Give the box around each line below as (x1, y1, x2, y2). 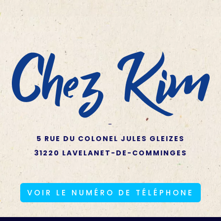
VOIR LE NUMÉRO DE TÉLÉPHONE (27, 187, 194, 198)
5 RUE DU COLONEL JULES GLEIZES (37, 133, 184, 144)
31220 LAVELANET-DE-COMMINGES (34, 147, 187, 158)
